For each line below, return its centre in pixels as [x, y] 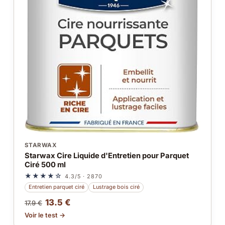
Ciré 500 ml [45, 164]
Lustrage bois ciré [116, 187]
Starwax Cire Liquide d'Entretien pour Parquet [106, 155]
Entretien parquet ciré [57, 187]
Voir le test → [45, 215]
